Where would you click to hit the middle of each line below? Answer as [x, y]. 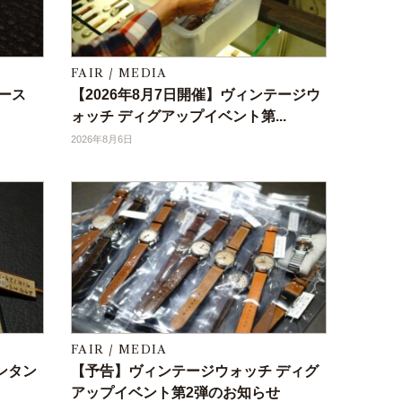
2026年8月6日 [102, 140]
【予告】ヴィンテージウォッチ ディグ [195, 371]
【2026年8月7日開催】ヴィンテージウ [196, 95]
